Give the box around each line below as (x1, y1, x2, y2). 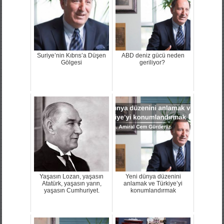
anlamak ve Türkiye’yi (123, 179, 182, 187)
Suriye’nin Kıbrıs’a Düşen (37, 51, 106, 59)
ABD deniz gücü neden (121, 51, 184, 59)
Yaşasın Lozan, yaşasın (39, 172, 103, 180)
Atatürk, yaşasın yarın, (41, 179, 101, 187)
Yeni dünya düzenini (125, 172, 181, 180)
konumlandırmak (130, 186, 176, 194)
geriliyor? (139, 58, 166, 66)
